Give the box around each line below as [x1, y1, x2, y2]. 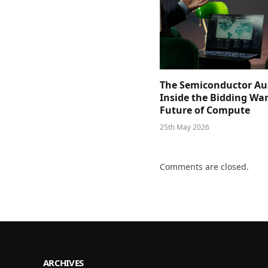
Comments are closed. [160, 161, 249, 173]
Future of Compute [160, 103, 250, 117]
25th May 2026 [160, 122, 209, 133]
